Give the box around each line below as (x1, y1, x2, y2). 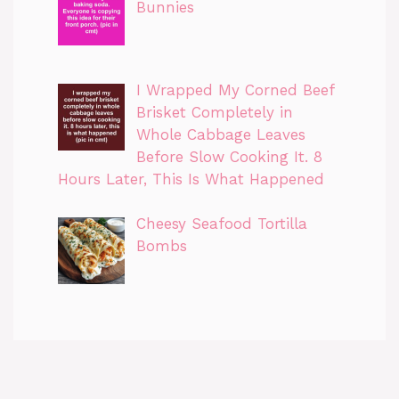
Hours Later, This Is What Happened (58, 169, 324, 188)
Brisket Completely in (135, 102, 293, 121)
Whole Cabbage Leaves (135, 125, 305, 143)
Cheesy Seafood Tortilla (135, 215, 307, 233)
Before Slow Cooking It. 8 (135, 147, 322, 166)
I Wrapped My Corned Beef (135, 80, 334, 99)
